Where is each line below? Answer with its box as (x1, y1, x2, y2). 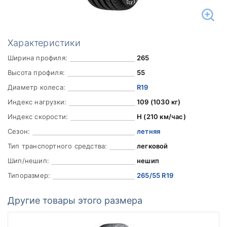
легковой (136, 142, 168, 150)
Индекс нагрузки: (8, 98, 67, 106)
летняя (136, 127, 161, 135)
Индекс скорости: (8, 112, 68, 121)
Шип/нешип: (8, 157, 49, 165)
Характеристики (8, 37, 81, 48)
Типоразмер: (8, 171, 51, 179)
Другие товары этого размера (8, 195, 142, 206)
